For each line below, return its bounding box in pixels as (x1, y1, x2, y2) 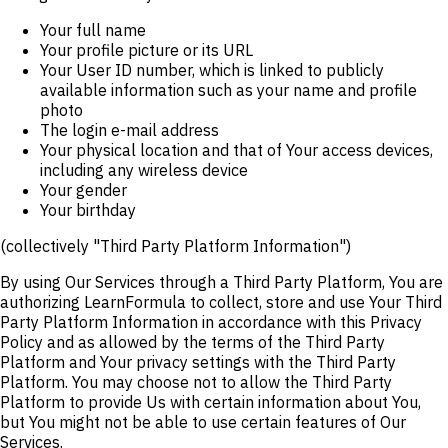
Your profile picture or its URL (40, 39, 253, 60)
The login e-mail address (40, 119, 219, 140)
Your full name (40, 19, 146, 40)
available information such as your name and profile (40, 79, 417, 100)
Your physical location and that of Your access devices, (40, 139, 433, 160)
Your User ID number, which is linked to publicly (40, 59, 384, 80)
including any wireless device (40, 159, 248, 180)
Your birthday (40, 199, 136, 220)
